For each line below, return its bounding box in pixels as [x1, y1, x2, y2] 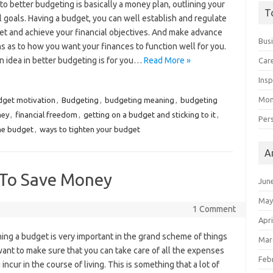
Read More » [143, 55, 191, 65]
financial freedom [15, 110, 77, 119]
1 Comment [192, 204, 236, 214]
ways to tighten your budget [39, 125, 140, 133]
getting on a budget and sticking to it [83, 110, 216, 119]
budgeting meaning [104, 96, 174, 104]
